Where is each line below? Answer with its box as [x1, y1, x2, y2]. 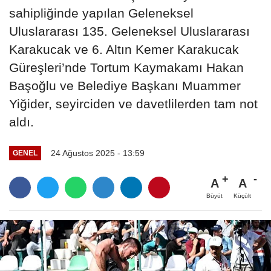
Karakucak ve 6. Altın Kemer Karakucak [9, 42, 239, 56]
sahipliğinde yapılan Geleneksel [9, 5, 194, 20]
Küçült [233, 192, 251, 199]
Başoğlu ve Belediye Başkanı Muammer [9, 78, 241, 93]
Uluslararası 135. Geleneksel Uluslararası [9, 24, 250, 38]
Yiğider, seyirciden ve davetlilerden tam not [9, 96, 258, 111]
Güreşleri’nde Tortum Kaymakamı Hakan [9, 60, 244, 74]
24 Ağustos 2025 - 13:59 [50, 148, 145, 158]
